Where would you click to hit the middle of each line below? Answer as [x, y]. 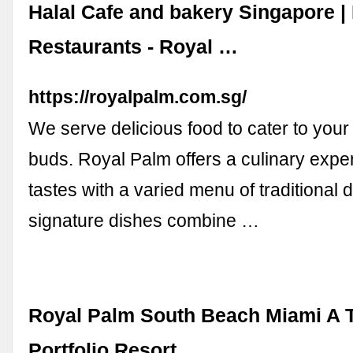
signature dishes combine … [144, 221]
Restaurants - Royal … [134, 47]
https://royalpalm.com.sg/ [138, 97]
